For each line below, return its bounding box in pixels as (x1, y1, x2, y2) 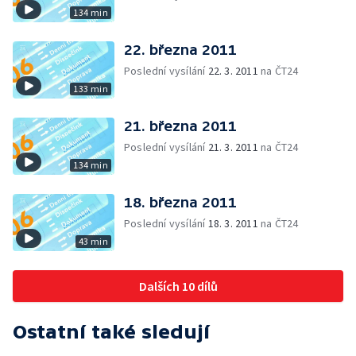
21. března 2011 (124, 118, 237, 134)
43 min (78, 235, 108, 247)
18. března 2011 (124, 194, 237, 211)
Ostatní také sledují (13, 321, 210, 342)
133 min (73, 83, 108, 95)
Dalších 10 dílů (138, 278, 218, 294)
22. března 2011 (124, 41, 237, 58)
